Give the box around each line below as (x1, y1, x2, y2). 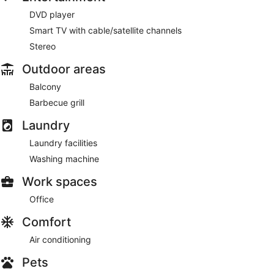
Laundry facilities (29, 138, 97, 149)
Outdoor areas (22, 62, 106, 77)
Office (29, 194, 54, 205)
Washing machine (29, 154, 99, 165)
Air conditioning (29, 234, 91, 245)
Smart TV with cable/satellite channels (29, 25, 182, 36)
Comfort (22, 215, 71, 230)
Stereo (29, 41, 56, 52)
